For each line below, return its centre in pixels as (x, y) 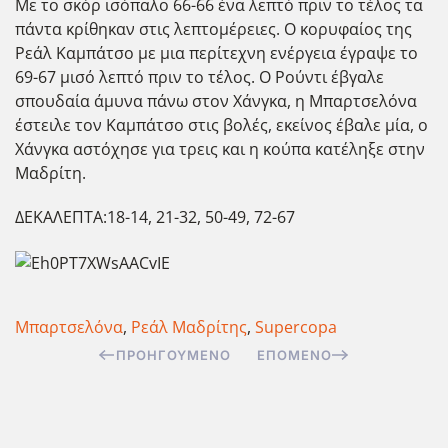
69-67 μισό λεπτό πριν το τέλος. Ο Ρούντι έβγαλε (199, 77)
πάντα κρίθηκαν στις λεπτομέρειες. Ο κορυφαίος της (213, 29)
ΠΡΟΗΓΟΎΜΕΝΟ (173, 354)
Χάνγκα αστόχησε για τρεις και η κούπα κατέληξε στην (220, 149)
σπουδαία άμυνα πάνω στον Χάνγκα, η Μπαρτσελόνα (216, 101)
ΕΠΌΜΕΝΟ (294, 354)
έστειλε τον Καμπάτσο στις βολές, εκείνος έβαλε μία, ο (221, 125)
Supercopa (296, 326)
